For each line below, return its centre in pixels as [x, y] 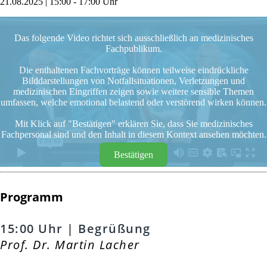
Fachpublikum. [133, 49]
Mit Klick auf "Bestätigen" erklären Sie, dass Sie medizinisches [133, 124]
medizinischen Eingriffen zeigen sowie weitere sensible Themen [133, 92]
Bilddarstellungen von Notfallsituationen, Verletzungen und [133, 81]
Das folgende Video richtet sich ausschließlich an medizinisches [133, 38]
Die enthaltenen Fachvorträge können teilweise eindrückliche [133, 70]
